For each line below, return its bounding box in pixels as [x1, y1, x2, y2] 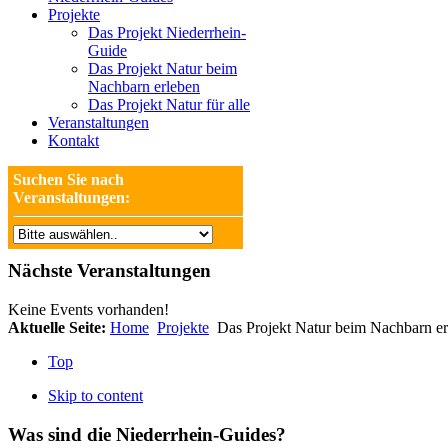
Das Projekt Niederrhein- [88, 24, 246, 42]
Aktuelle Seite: [8, 318, 110, 336]
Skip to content [48, 386, 143, 404]
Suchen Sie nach [13, 171, 124, 189]
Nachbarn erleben [88, 78, 200, 96]
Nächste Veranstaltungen [8, 260, 211, 282]
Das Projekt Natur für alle [88, 96, 250, 114]
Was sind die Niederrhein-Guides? [8, 423, 286, 445]
